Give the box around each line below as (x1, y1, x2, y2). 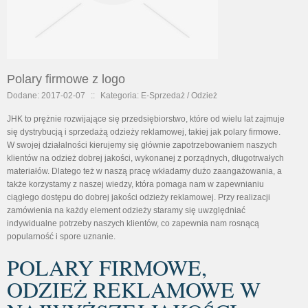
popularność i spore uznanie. (7, 232, 115, 241)
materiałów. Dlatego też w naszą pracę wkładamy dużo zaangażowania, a (7, 166, 282, 176)
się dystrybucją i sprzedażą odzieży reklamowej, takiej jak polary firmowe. (7, 127, 280, 137)
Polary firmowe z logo (7, 72, 125, 86)
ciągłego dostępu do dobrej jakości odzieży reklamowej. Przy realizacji (7, 192, 270, 202)
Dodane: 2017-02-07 (7, 91, 85, 100)
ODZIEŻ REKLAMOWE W (7, 274, 261, 304)
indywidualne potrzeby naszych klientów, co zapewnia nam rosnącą (7, 219, 259, 228)
